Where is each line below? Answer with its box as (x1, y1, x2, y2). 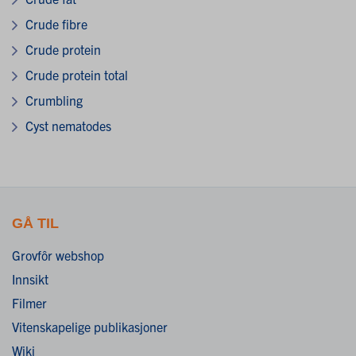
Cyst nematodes (25, 117, 111, 133)
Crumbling (25, 91, 83, 108)
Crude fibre (25, 15, 87, 32)
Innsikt (12, 270, 48, 287)
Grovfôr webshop (12, 246, 104, 263)
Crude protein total (25, 66, 128, 83)
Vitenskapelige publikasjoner (12, 318, 168, 335)
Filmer (12, 294, 47, 311)
